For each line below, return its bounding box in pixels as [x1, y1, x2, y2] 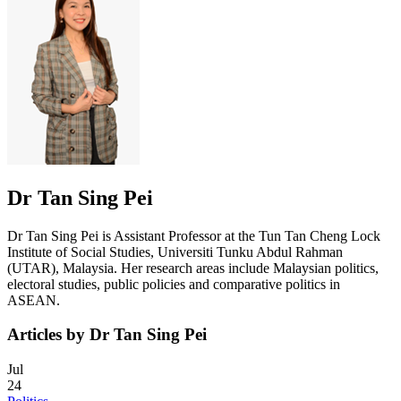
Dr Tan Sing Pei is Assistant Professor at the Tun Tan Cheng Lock [7, 227, 380, 243]
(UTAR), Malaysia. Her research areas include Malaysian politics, [7, 260, 379, 276]
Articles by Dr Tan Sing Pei [7, 325, 207, 345]
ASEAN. [7, 292, 60, 308]
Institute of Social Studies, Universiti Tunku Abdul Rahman [7, 243, 343, 260]
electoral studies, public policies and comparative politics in [7, 276, 340, 292]
